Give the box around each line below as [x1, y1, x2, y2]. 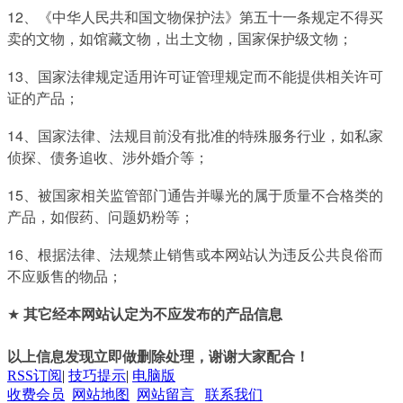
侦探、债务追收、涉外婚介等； [7, 147, 209, 167]
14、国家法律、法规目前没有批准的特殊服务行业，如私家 [7, 125, 383, 146]
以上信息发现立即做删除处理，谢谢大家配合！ [7, 345, 309, 366]
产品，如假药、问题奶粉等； [7, 206, 194, 227]
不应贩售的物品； [7, 265, 122, 286]
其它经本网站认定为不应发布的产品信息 [20, 303, 282, 324]
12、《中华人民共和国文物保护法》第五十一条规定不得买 [7, 6, 383, 27]
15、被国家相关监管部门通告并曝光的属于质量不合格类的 [7, 184, 383, 205]
